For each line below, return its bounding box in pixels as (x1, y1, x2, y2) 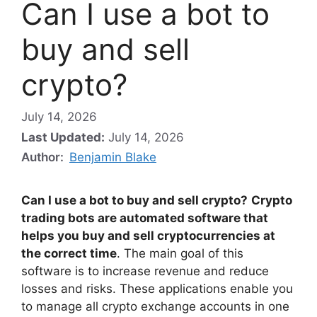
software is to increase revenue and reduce (21, 264, 269, 279)
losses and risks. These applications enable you (21, 282, 293, 296)
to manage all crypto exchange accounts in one (21, 299, 289, 314)
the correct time (21, 246, 117, 261)
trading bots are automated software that (21, 211, 268, 226)
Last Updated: (21, 130, 105, 145)
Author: (21, 150, 67, 165)
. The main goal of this (117, 246, 243, 261)
